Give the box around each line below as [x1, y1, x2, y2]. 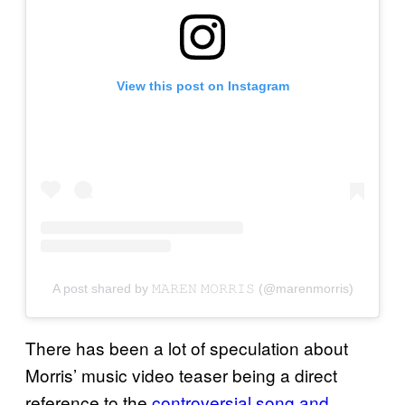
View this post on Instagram [116, 78, 289, 93]
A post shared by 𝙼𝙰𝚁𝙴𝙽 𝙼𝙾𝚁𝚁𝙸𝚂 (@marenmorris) [52, 280, 353, 296]
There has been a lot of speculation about [25, 334, 348, 360]
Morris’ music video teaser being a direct [25, 362, 337, 387]
